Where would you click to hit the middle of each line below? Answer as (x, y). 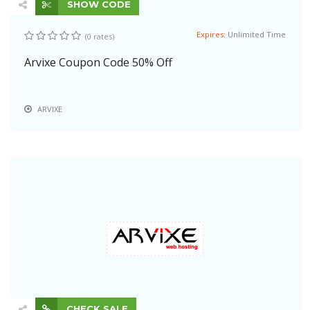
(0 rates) (100, 36)
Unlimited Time (257, 34)
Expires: (212, 34)
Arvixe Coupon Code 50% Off (98, 62)
